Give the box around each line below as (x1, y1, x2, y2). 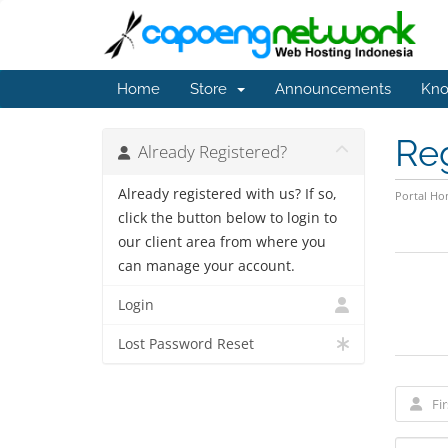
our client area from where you (118, 233, 326, 251)
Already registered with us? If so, (118, 185, 337, 203)
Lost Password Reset (118, 335, 254, 353)
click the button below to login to (118, 209, 337, 227)
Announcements (275, 80, 391, 98)
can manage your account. (118, 257, 295, 275)
